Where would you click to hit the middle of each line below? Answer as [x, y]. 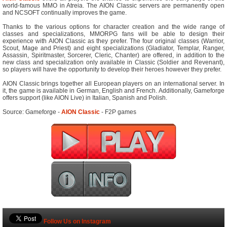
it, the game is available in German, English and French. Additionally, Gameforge [113, 91]
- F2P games [118, 112]
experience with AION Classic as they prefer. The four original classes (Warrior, [113, 41]
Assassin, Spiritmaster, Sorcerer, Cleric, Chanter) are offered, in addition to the [113, 55]
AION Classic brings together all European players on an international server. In [113, 84]
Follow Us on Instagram [77, 222]
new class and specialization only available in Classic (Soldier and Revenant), [113, 63]
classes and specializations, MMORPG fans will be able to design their [113, 34]
